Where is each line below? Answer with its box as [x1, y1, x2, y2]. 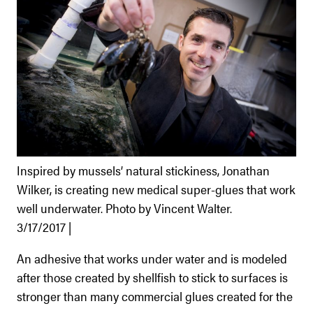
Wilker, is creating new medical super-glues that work [17, 180, 296, 198]
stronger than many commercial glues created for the [17, 286, 293, 305]
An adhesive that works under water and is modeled [17, 249, 287, 267]
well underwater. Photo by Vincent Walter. [17, 198, 232, 217]
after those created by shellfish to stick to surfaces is [17, 268, 288, 286]
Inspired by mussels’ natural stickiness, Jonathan [17, 161, 270, 179]
